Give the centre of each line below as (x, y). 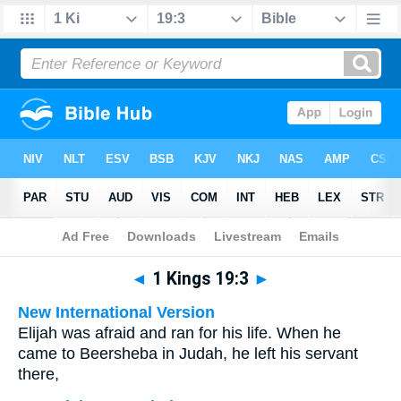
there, (38, 374)
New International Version (116, 312)
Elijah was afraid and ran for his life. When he (179, 333)
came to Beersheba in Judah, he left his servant (188, 354)
